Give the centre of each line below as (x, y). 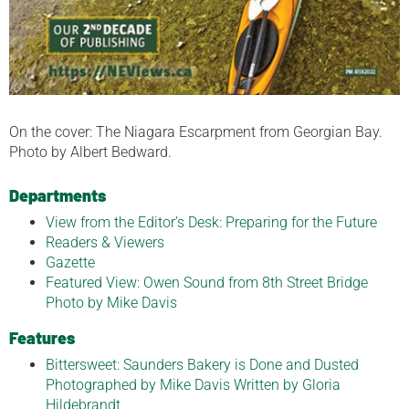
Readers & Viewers (105, 243)
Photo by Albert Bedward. (90, 152)
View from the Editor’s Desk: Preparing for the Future (211, 223)
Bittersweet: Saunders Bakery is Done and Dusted (202, 365)
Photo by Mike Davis (111, 303)
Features (42, 338)
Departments (58, 196)
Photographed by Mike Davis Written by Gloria (193, 385)
